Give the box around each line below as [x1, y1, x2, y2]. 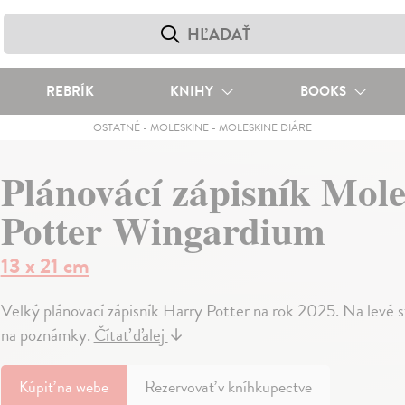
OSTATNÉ [92, 119, 140, 136]
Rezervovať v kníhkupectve [144, 374, 312, 399]
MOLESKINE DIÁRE [218, 119, 312, 136]
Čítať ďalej [93, 322, 168, 348]
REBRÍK [45, 81, 94, 101]
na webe [56, 374, 108, 399]
